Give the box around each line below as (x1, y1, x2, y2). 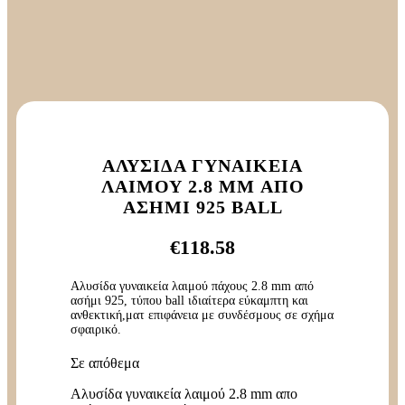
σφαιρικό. (71, 322, 121, 336)
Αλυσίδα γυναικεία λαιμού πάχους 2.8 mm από (71, 278, 314, 293)
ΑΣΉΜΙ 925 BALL (122, 196, 283, 217)
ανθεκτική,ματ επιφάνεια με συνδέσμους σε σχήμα (71, 307, 334, 322)
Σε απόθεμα (71, 354, 139, 371)
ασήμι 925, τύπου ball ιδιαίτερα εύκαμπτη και (71, 293, 308, 307)
